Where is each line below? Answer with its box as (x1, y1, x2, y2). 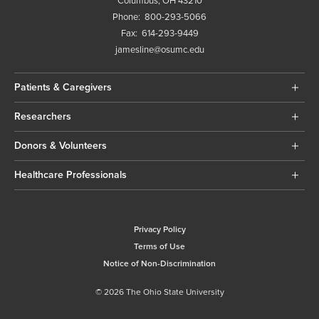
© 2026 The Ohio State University (95, 287, 224, 298)
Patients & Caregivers (14, 81, 112, 94)
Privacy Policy (133, 224, 186, 236)
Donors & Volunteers (14, 140, 107, 152)
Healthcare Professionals (14, 169, 127, 182)
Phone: (113, 11, 145, 23)
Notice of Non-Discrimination (103, 258, 216, 270)
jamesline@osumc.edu (115, 44, 204, 56)
